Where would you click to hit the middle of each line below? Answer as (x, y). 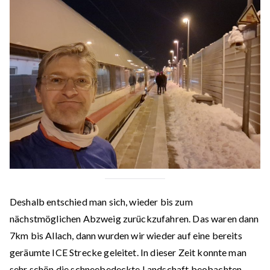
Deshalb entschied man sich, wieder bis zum (101, 202)
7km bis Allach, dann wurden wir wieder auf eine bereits (126, 235)
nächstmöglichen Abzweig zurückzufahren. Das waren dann (134, 218)
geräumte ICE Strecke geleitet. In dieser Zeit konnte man (128, 252)
